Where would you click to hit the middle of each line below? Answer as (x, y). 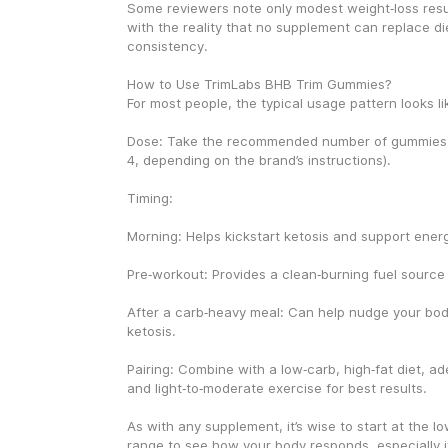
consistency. (167, 46)
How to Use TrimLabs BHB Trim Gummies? (259, 84)
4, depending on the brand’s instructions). (258, 160)
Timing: (149, 198)
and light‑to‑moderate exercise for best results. (276, 388)
